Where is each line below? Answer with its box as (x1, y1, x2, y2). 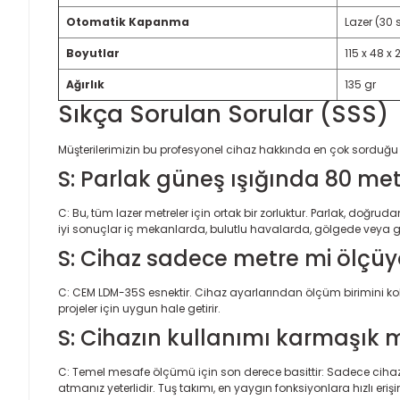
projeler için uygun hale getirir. (58, 301, 221, 316)
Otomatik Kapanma (66, 14, 189, 29)
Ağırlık (66, 77, 104, 92)
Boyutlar (66, 46, 120, 61)
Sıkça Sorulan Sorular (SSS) (58, 98, 388, 130)
